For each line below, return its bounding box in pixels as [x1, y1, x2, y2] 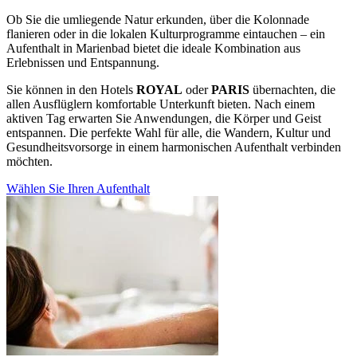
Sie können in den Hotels [6, 82, 136, 96]
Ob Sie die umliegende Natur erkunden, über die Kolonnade [6, 12, 309, 26]
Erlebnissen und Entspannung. [6, 55, 159, 69]
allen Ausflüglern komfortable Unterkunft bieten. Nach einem [6, 96, 315, 111]
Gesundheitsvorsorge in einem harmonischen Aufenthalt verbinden [6, 139, 341, 154]
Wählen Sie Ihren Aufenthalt [6, 181, 150, 195]
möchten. [6, 154, 53, 168]
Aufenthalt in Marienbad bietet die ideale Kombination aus [6, 41, 300, 55]
